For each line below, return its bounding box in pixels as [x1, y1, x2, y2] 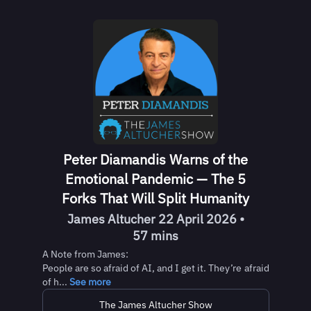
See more [69, 276, 111, 288]
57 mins [133, 228, 178, 244]
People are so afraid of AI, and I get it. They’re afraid [42, 262, 269, 274]
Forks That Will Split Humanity [62, 189, 249, 208]
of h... [42, 276, 69, 288]
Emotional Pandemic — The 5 [65, 169, 246, 188]
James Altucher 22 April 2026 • [67, 211, 244, 227]
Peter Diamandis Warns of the [63, 150, 248, 169]
